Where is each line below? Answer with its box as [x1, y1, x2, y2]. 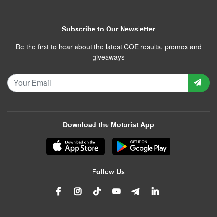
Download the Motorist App [63, 119, 154, 129]
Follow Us [92, 166, 125, 176]
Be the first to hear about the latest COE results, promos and [15, 41, 201, 51]
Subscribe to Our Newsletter [62, 23, 155, 33]
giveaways [93, 51, 124, 62]
